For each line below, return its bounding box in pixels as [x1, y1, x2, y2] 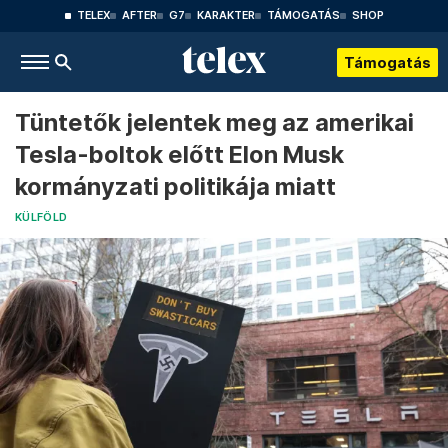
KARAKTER [196, 9, 255, 22]
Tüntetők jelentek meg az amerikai [15, 108, 414, 137]
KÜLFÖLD [15, 211, 68, 224]
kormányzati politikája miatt [15, 172, 336, 201]
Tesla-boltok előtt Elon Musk [15, 140, 344, 169]
